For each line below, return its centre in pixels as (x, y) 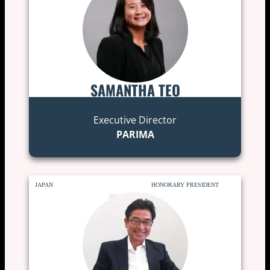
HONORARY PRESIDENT (185, 184)
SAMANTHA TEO (135, 89)
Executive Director (135, 120)
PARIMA (135, 134)
